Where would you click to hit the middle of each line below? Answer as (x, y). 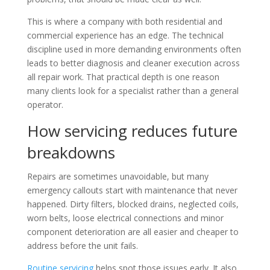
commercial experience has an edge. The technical (125, 35)
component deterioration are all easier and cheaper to (133, 231)
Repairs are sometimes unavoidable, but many (118, 176)
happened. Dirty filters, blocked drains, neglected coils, (133, 204)
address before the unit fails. (82, 245)
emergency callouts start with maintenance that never (132, 190)
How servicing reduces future (132, 130)
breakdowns (71, 152)
